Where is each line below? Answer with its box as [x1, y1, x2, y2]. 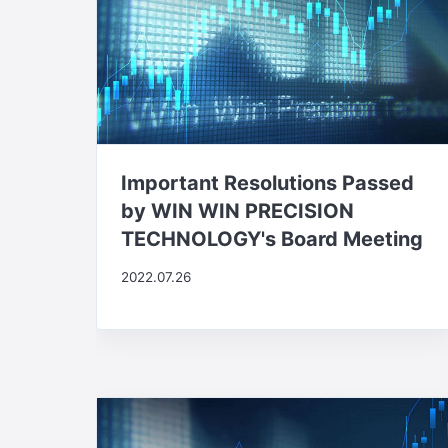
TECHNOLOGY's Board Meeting [121, 227, 423, 252]
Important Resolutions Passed [121, 171, 414, 196]
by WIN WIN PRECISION [121, 199, 354, 224]
